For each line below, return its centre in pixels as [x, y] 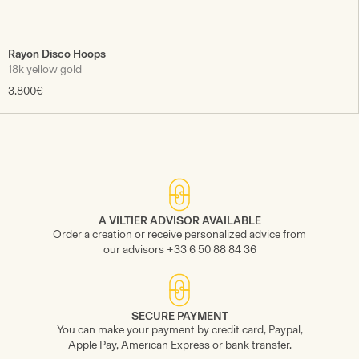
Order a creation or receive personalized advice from [179, 235]
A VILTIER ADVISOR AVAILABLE [179, 221]
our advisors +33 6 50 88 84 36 [179, 250]
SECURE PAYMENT [179, 317]
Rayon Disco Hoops [57, 54]
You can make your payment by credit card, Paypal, [179, 330]
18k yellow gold [45, 70]
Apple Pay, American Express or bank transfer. [179, 345]
